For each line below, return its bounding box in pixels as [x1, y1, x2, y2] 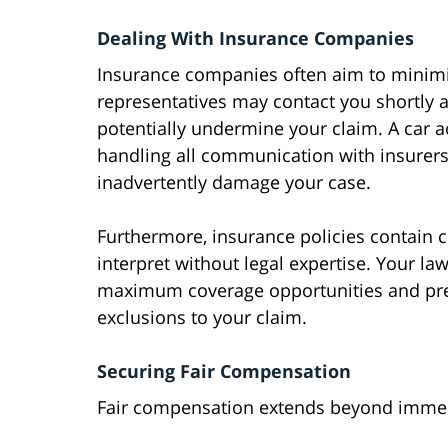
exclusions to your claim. [97, 305, 307, 330]
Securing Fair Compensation [97, 359, 351, 384]
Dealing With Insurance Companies [97, 26, 414, 51]
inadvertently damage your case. [97, 170, 371, 195]
